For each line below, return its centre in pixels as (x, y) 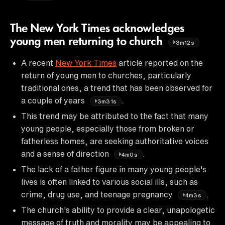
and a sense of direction (66, 153)
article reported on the (160, 63)
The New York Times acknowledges (97, 29)
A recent (38, 63)
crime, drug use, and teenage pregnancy (98, 194)
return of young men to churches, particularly (106, 75)
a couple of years (54, 100)
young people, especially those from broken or (108, 128)
